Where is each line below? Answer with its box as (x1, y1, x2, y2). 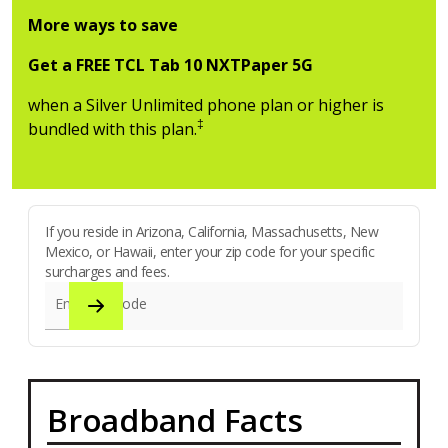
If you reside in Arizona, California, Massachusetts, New (45, 221, 378, 241)
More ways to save (28, 13, 178, 36)
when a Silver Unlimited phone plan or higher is (28, 93, 384, 116)
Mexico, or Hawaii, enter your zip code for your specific (45, 241, 374, 261)
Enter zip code (55, 293, 147, 313)
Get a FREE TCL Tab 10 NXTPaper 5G (28, 53, 313, 76)
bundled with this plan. (28, 117, 197, 140)
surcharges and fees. (45, 261, 169, 281)
